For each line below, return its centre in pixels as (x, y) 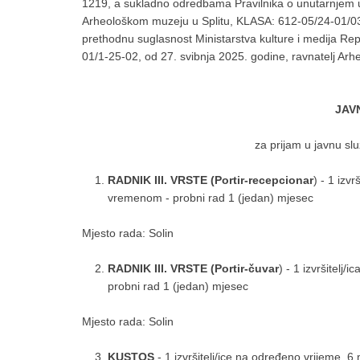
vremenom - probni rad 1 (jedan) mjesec (211, 198)
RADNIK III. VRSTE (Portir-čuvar (193, 268)
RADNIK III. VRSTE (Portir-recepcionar (211, 180)
